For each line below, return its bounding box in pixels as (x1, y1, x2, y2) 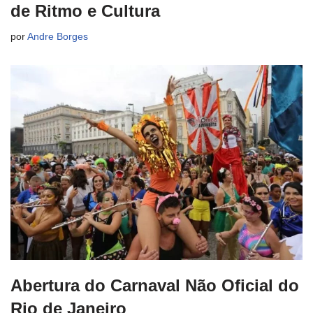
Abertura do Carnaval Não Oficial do (10, 275, 299, 295)
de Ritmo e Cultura (10, 1, 160, 21)
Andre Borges (27, 31, 88, 43)
